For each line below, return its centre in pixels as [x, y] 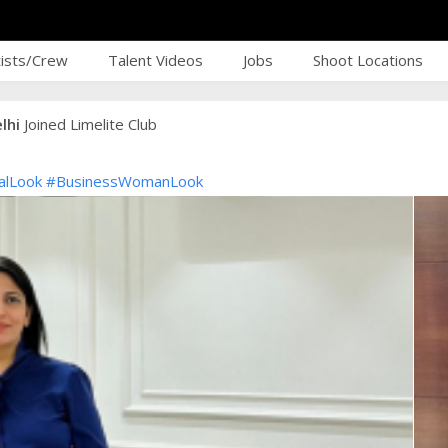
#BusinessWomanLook [124, 181]
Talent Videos [155, 60]
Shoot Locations [368, 60]
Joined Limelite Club [88, 124]
